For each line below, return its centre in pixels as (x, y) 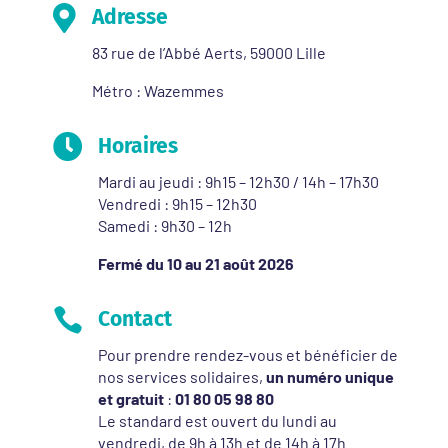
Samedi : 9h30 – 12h (164, 225)
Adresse (129, 17)
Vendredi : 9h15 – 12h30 (177, 203)
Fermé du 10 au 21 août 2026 (195, 263)
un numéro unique (329, 376)
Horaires (137, 146)
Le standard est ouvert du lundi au (217, 420)
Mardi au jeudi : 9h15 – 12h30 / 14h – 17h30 (238, 181)
